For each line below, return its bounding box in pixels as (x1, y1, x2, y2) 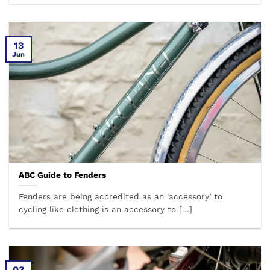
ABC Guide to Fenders (19, 170, 107, 180)
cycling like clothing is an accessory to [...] (19, 204, 193, 215)
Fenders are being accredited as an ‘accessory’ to (19, 192, 223, 202)
